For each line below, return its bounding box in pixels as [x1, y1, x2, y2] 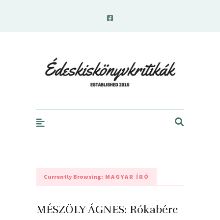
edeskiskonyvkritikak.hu [36, 41, 218, 61]
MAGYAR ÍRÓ [103, 172, 149, 180]
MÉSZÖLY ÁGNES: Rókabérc [36, 202, 178, 216]
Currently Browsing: [44, 172, 103, 180]
